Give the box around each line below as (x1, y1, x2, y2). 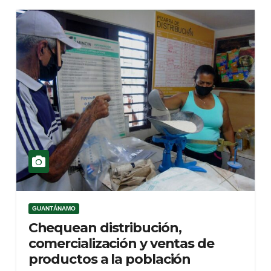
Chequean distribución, (28, 220, 181, 236)
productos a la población (28, 251, 191, 267)
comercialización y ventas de (28, 235, 214, 252)
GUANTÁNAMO (31, 205, 76, 212)
